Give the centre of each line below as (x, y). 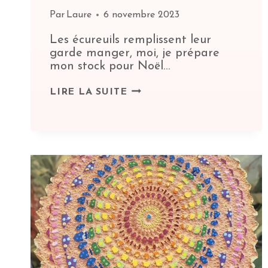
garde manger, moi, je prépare (135, 54)
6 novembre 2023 (142, 15)
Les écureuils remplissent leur (130, 40)
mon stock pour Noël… (110, 67)
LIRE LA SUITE (89, 92)
